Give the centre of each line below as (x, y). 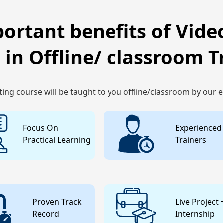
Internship (195, 213)
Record (46, 213)
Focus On (41, 128)
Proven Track (57, 201)
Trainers (190, 140)
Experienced (198, 128)
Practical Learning (57, 140)
